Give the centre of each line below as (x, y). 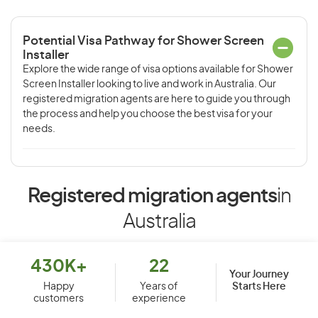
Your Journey (259, 274)
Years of (159, 287)
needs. (39, 129)
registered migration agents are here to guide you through (157, 99)
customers (59, 299)
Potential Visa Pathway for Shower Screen (143, 41)
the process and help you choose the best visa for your (148, 114)
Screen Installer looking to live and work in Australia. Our (149, 84)
